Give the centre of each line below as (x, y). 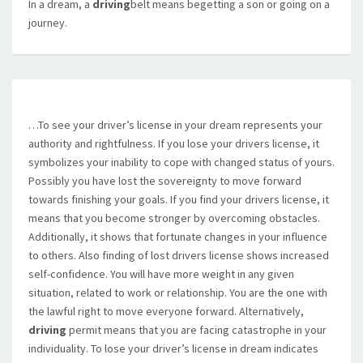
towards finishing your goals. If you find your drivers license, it (179, 199)
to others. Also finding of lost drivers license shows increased (179, 255)
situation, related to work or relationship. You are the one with (178, 293)
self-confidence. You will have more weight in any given (161, 274)
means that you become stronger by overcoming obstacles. (174, 218)
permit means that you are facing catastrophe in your (196, 330)
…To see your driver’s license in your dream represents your (175, 125)
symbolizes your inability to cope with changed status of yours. (181, 162)
